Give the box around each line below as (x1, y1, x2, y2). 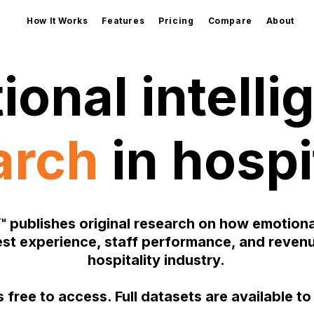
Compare (207, 15, 252, 26)
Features (102, 15, 145, 26)
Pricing (158, 15, 194, 26)
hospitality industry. (88, 252, 225, 268)
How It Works (27, 15, 88, 26)
